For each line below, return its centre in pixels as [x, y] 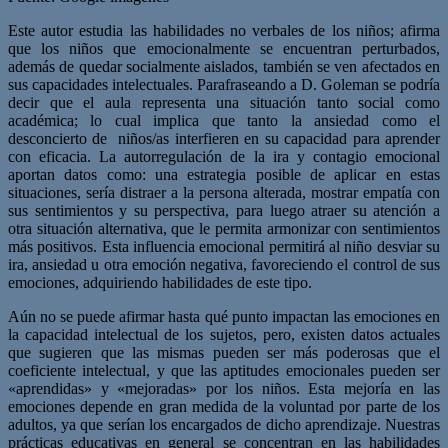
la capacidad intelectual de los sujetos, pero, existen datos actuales [224, 334]
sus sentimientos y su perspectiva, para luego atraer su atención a [224, 210]
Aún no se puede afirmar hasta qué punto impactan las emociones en [224, 316]
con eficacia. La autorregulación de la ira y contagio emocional [224, 156]
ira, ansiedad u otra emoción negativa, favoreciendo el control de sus [224, 264]
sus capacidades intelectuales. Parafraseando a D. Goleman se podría [224, 84]
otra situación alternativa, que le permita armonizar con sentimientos [224, 228]
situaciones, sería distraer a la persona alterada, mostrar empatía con [224, 192]
